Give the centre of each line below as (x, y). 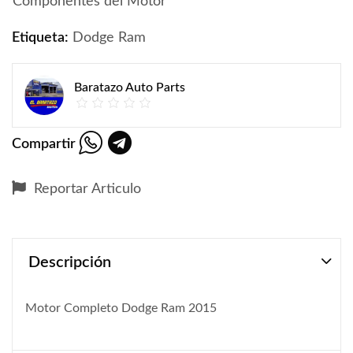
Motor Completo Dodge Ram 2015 (121, 308)
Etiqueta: (42, 38)
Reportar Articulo (85, 190)
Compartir (44, 144)
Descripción (70, 262)
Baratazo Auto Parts (130, 88)
